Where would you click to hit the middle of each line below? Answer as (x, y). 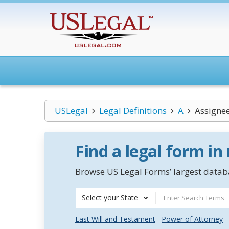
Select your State (110, 198)
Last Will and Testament (115, 219)
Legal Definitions (133, 111)
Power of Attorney (192, 219)
